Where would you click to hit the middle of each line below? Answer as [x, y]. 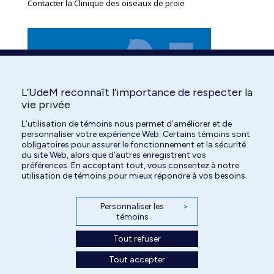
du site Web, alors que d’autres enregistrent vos [114, 155]
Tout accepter [137, 260]
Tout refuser [137, 239]
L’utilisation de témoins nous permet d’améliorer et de [127, 124]
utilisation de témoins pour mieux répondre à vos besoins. [134, 176]
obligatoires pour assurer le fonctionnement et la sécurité [134, 144]
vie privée [46, 105]
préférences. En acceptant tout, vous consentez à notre [130, 165]
